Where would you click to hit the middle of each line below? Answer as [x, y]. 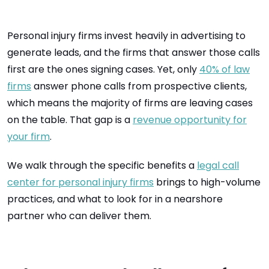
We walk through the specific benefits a [102, 165]
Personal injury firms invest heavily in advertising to [126, 36]
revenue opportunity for [190, 120]
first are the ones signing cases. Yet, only [102, 69]
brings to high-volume [207, 182]
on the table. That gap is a [70, 120]
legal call [218, 165]
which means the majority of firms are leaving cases [130, 103]
